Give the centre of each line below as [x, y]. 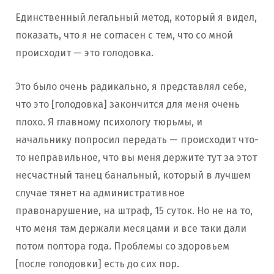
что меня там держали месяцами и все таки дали [131, 229]
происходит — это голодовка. [84, 53]
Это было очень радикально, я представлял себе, [131, 87]
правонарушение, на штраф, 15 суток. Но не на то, [134, 211]
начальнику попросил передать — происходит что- [137, 140]
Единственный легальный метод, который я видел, [136, 18]
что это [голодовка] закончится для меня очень [128, 105]
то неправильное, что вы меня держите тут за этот [136, 158]
